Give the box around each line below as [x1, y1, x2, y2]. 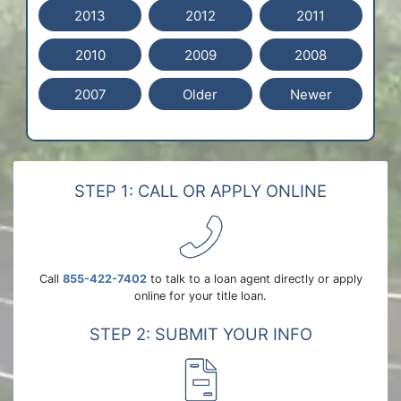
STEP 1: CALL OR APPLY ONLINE [74, 181, 327, 200]
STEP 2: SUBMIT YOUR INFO [89, 324, 312, 344]
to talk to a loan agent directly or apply [146, 272, 363, 286]
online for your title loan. [134, 289, 267, 303]
